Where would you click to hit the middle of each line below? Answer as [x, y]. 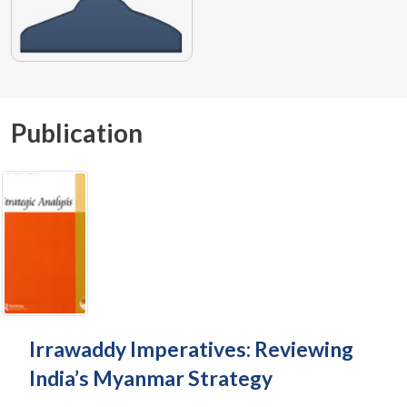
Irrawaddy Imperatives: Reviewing [191, 349]
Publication [77, 133]
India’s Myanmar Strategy [151, 378]
